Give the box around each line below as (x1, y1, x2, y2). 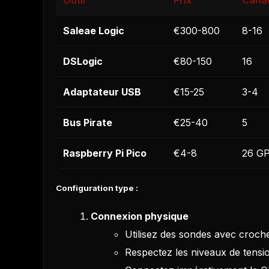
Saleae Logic (63, 25, 124, 37)
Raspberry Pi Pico (63, 147, 147, 160)
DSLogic (63, 55, 103, 68)
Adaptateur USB (63, 86, 141, 98)
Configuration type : (56, 183, 138, 193)
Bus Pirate (63, 116, 112, 129)
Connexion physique (90, 210, 189, 222)
